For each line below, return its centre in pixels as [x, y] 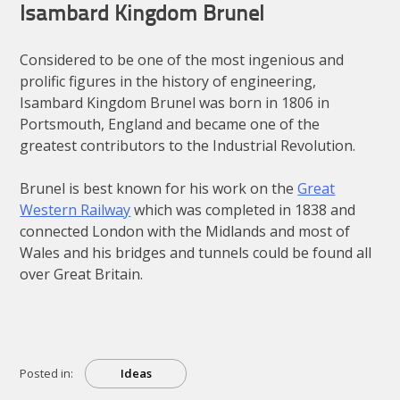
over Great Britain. [82, 275]
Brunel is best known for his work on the [159, 189]
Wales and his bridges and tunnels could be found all [196, 253]
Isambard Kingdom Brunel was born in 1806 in [175, 103]
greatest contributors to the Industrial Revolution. [188, 146]
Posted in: [47, 373]
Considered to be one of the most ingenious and [182, 60]
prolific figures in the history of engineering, [168, 82]
